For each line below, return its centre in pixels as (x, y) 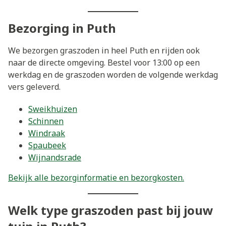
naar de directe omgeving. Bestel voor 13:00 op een (104, 63)
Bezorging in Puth (62, 28)
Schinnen (46, 121)
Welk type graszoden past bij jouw (111, 210)
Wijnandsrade (55, 157)
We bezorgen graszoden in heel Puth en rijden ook (104, 51)
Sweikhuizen (53, 109)
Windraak (47, 133)
